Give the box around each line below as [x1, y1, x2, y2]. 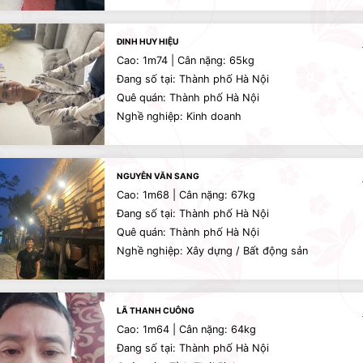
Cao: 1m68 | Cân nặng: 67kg [117, 189, 255, 201]
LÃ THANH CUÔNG [117, 305, 194, 315]
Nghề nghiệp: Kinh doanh [117, 110, 241, 122]
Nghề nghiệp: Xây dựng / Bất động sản [117, 245, 308, 257]
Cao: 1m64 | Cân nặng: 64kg [117, 323, 256, 335]
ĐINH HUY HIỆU [117, 36, 178, 46]
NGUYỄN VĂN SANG [117, 171, 199, 181]
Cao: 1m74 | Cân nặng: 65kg [117, 54, 254, 66]
